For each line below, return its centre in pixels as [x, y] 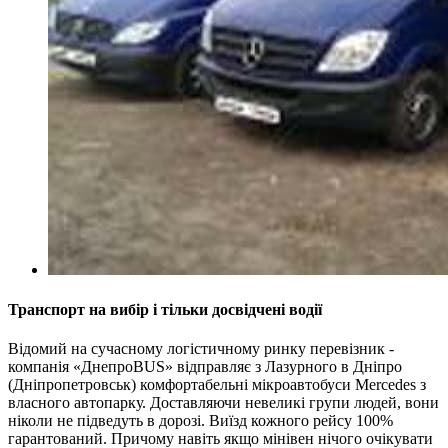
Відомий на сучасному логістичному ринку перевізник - [201, 348]
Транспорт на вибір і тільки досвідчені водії [165, 309]
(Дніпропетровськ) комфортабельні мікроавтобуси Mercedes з [217, 384]
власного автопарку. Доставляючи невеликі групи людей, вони [223, 402]
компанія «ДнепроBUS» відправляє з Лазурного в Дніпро [205, 366]
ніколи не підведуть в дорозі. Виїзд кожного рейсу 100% [200, 420]
